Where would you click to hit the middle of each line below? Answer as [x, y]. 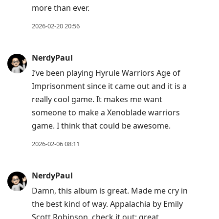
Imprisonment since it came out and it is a [109, 86]
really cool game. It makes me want [97, 99]
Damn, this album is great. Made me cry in [110, 191]
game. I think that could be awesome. [101, 126]
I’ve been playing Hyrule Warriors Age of [106, 73]
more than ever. [61, 8]
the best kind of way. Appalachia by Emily [107, 204]
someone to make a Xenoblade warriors [106, 113]
